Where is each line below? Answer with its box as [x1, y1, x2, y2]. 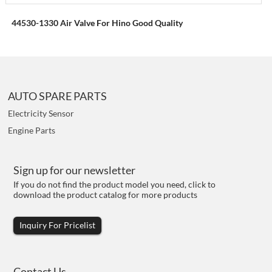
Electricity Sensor [8, 107, 75, 118]
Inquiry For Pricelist [19, 220, 96, 231]
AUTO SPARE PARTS [8, 89, 107, 103]
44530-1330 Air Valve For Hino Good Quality [11, 17, 183, 28]
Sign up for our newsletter [13, 163, 136, 177]
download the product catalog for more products [13, 189, 198, 200]
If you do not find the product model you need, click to [13, 179, 216, 190]
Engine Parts [8, 124, 56, 135]
